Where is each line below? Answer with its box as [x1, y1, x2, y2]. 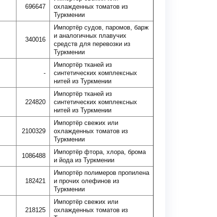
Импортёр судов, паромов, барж [54, 24, 149, 31]
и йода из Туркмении [54, 156, 114, 164]
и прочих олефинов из [54, 177, 119, 185]
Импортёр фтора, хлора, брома [54, 148, 146, 155]
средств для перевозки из [54, 40, 130, 47]
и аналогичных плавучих [54, 32, 126, 39]
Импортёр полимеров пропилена [54, 169, 149, 176]
